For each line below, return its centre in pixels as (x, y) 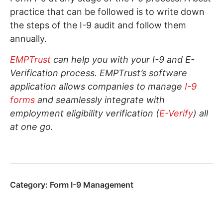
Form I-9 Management (92, 184)
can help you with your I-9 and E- (123, 59)
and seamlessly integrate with (101, 100)
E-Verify (176, 113)
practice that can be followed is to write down (107, 11)
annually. (28, 38)
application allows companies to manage (97, 86)
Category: (29, 184)
